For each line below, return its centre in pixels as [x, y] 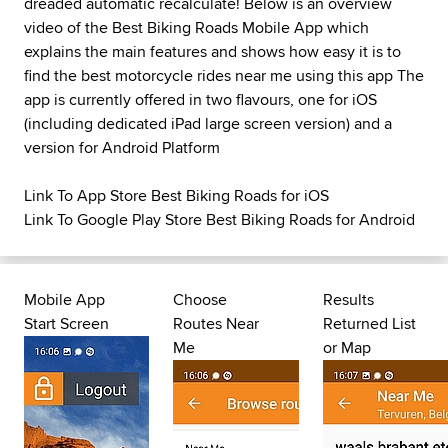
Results [348, 299]
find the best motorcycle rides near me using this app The [224, 75]
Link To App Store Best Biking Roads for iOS [176, 195]
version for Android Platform [122, 147]
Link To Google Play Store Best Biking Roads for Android [219, 219]
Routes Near [216, 323]
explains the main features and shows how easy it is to [212, 51]
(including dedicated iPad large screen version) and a [208, 123]
